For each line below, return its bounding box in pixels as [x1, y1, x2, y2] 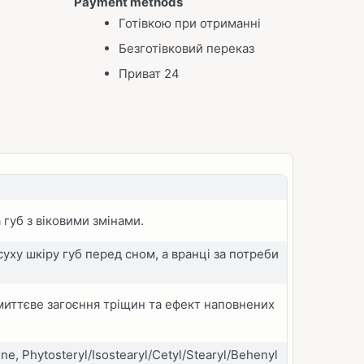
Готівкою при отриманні [119, 15, 261, 31]
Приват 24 [119, 66, 180, 81]
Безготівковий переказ [119, 41, 254, 56]
